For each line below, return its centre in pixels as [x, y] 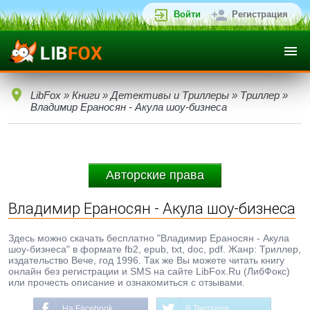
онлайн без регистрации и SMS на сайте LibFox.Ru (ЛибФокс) [149, 271]
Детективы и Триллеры [170, 95]
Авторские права [155, 175]
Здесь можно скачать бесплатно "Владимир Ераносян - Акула [149, 238]
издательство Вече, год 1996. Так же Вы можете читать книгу [146, 260]
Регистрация [260, 14]
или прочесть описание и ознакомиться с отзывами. [127, 282]
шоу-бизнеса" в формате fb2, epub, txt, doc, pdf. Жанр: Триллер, [155, 249]
